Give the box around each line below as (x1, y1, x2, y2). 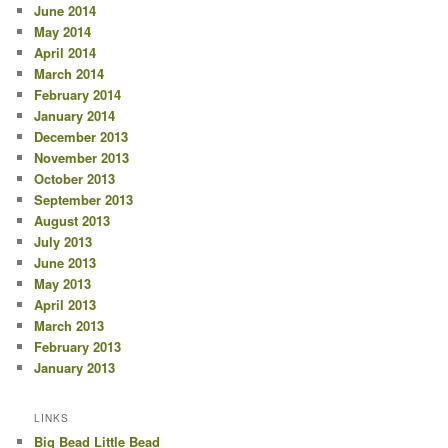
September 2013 (34, 190, 134, 210)
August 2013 (34, 211, 111, 231)
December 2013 (34, 127, 129, 147)
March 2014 (34, 64, 105, 84)
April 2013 (34, 295, 97, 315)
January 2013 (34, 358, 116, 378)
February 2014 (34, 85, 122, 105)
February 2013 (34, 337, 122, 357)
